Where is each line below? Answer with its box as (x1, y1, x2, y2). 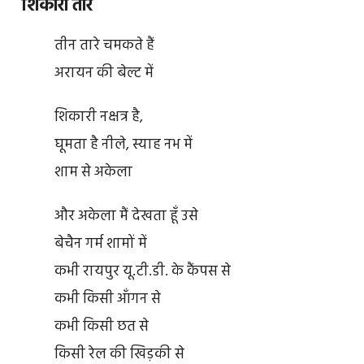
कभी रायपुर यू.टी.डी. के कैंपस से (54, 259, 231, 284)
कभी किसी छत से (54, 314, 149, 339)
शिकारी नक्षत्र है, (54, 105, 143, 129)
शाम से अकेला (54, 160, 132, 184)
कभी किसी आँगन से (54, 287, 161, 311)
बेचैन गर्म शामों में (54, 232, 147, 256)
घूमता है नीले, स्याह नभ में (54, 132, 193, 157)
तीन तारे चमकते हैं (54, 34, 154, 58)
